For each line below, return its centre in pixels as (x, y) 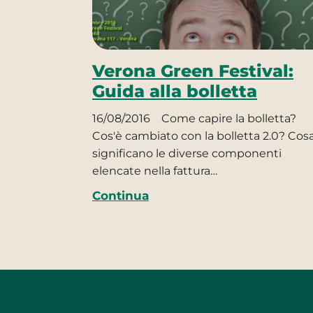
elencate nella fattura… (155, 171)
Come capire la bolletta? (227, 118)
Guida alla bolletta (175, 92)
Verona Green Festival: (193, 71)
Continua (121, 195)
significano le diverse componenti (187, 153)
